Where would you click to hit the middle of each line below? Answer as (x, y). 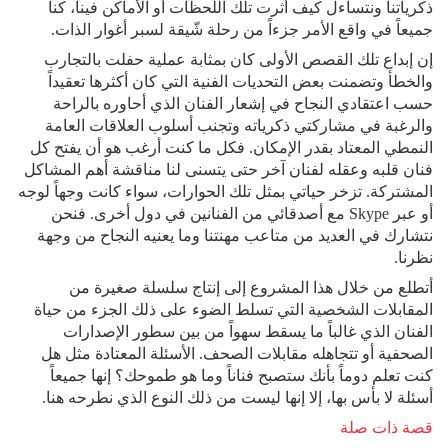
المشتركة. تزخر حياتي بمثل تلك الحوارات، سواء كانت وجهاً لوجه (225, 192)
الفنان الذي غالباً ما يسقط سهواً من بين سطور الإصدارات (248, 332)
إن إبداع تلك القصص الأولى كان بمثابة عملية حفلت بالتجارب (238, 60)
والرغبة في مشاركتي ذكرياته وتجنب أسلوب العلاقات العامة (239, 126)
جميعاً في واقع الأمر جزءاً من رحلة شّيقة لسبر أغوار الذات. (242, 30)
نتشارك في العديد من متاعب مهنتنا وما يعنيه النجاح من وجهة (235, 236)
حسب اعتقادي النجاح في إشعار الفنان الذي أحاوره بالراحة (243, 104)
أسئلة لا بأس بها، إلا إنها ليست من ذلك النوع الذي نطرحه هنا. (237, 398)
